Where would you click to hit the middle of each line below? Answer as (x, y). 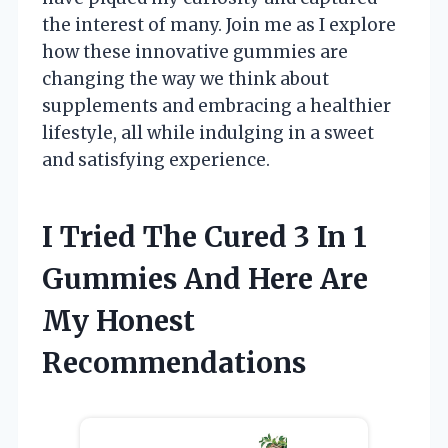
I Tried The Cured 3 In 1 (204, 236)
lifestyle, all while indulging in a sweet (208, 132)
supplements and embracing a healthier (216, 105)
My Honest (118, 320)
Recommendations (174, 362)
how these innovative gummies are (195, 51)
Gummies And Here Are (205, 278)
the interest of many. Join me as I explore (219, 24)
